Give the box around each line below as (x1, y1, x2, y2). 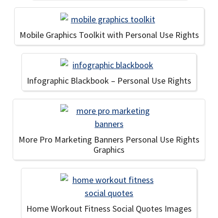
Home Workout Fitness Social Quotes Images (26, 203, 192, 214)
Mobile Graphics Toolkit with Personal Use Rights (19, 29, 199, 40)
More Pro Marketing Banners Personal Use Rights (18, 134, 200, 145)
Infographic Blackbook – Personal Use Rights (27, 75, 191, 86)
